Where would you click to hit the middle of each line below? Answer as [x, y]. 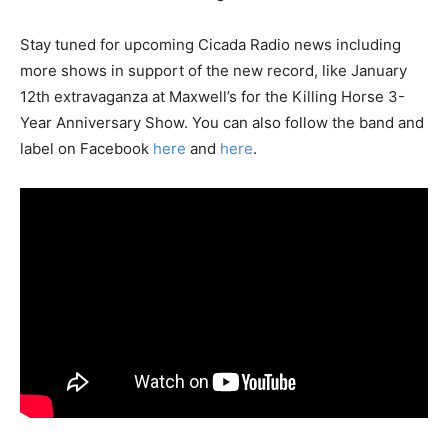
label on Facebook [86, 148]
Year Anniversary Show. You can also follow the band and [222, 122]
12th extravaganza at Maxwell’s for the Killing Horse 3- [212, 96]
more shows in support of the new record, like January [213, 70]
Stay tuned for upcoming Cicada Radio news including [210, 44]
